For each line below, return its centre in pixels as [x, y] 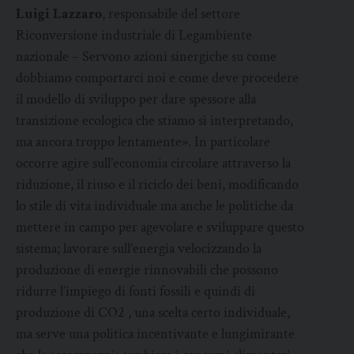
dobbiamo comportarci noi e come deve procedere [157, 78]
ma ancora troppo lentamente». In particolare [143, 142]
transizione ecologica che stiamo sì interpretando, [154, 121]
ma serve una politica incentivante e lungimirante [155, 334]
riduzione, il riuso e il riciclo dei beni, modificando [157, 185]
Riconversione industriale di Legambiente [134, 36]
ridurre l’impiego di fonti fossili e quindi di [136, 292]
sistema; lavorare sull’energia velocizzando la [139, 249]
